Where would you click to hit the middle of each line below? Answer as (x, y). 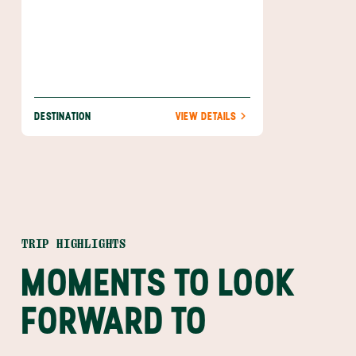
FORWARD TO (115, 320)
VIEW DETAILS (206, 116)
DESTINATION (63, 116)
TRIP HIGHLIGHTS (74, 244)
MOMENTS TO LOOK (159, 282)
